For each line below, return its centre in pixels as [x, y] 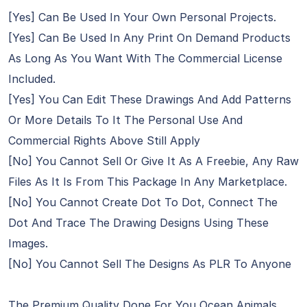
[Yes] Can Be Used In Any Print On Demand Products [149, 38]
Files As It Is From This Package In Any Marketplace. [148, 182]
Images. [28, 243]
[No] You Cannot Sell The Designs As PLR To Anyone [150, 264]
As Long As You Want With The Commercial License [145, 58]
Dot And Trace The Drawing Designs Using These [138, 223]
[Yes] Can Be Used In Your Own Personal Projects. [142, 17]
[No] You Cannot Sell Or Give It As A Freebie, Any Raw [153, 161]
